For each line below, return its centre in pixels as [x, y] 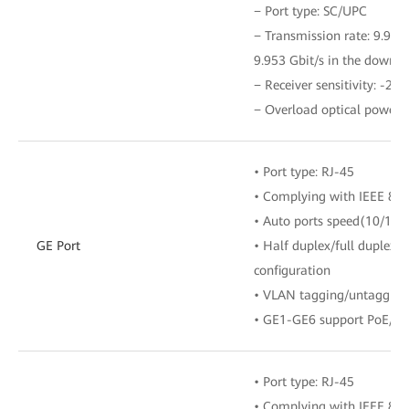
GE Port [58, 245]
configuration [292, 270]
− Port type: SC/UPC [310, 10]
